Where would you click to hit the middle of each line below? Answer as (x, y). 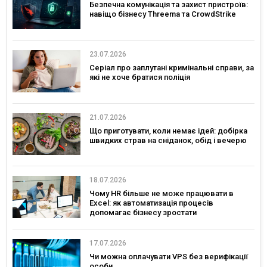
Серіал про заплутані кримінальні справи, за (172, 67)
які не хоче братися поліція (140, 77)
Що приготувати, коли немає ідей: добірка (168, 131)
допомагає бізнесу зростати (143, 213)
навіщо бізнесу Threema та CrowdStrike (163, 14)
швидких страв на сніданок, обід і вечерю (168, 140)
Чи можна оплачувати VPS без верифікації (169, 257)
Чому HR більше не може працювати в (162, 194)
